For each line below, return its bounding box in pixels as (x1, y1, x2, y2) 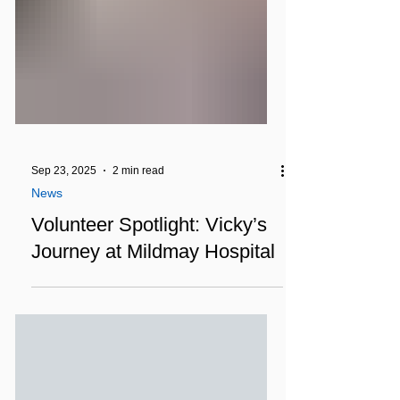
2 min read (112, 245, 164, 257)
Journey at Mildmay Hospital (31, 321, 275, 343)
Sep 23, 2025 (31, 245, 96, 257)
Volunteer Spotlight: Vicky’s (31, 294, 267, 316)
